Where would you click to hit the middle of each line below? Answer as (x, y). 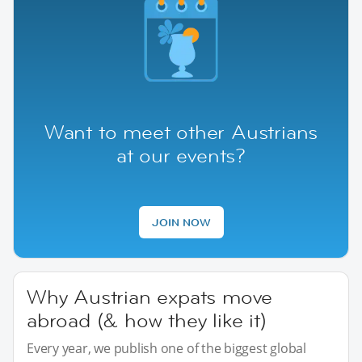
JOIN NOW (181, 222)
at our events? (181, 155)
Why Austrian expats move (150, 297)
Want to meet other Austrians (181, 132)
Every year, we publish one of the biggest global (166, 348)
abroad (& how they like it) (147, 320)
